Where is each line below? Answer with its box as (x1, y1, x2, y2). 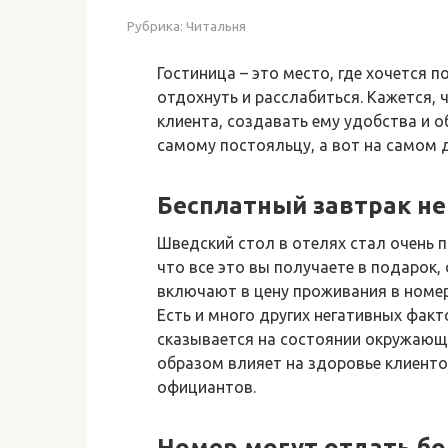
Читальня (186, 17, 246, 34)
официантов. (157, 377, 256, 396)
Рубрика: (127, 17, 183, 34)
